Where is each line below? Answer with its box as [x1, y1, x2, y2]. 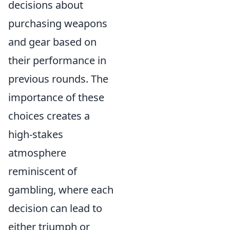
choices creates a [8, 108, 90, 123]
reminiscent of [8, 164, 77, 178]
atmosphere [8, 145, 66, 160]
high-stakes [8, 127, 63, 141]
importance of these [8, 90, 104, 104]
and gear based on [8, 34, 97, 49]
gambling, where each [8, 182, 113, 197]
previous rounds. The [8, 71, 108, 86]
